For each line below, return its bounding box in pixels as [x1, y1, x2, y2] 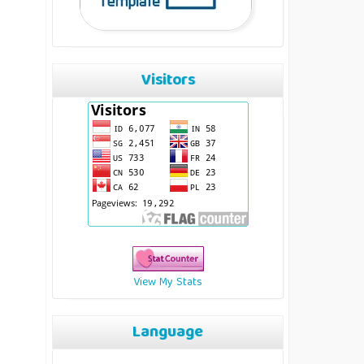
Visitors [141, 67, 195, 96]
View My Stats [133, 273, 202, 293]
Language [132, 319, 203, 348]
